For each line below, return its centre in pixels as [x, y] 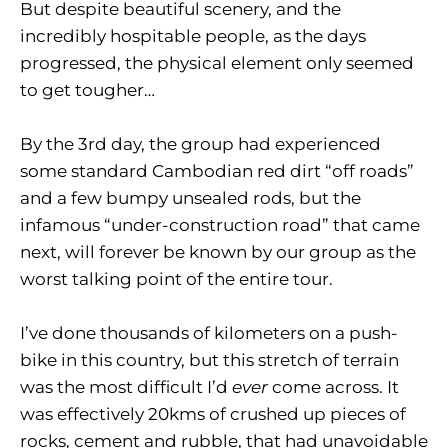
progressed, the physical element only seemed [217, 63]
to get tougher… [87, 90]
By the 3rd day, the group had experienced [200, 144]
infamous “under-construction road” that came [220, 225]
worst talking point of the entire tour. [180, 279]
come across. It [333, 387]
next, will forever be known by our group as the [218, 252]
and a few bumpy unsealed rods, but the [190, 198]
